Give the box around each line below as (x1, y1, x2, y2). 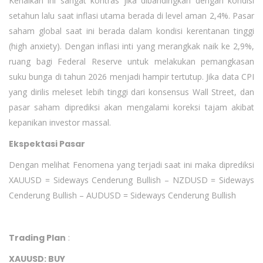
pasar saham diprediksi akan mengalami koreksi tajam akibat (9, 102, 254, 113)
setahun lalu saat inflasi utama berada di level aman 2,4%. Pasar (9, 10, 254, 22)
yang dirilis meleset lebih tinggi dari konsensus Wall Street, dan (9, 86, 254, 98)
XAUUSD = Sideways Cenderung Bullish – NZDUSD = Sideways (9, 174, 254, 186)
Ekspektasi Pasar (9, 138, 85, 150)
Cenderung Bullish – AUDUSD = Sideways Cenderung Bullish (9, 190, 236, 201)
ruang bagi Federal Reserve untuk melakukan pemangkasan (9, 56, 254, 68)
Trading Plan (9, 232, 66, 244)
